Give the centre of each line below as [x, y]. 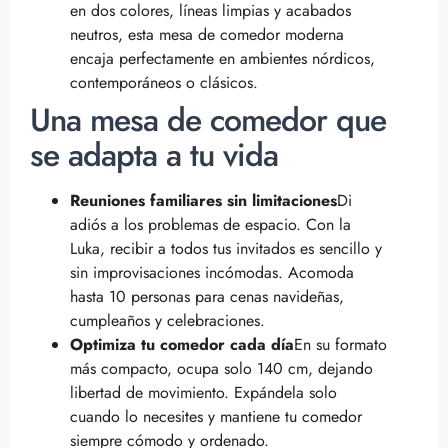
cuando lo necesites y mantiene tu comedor [216, 416]
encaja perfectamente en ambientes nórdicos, [222, 58]
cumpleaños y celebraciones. [167, 320]
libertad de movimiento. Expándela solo [203, 392]
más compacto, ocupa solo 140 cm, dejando [221, 368]
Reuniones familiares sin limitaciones [203, 200]
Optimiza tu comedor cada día [182, 344]
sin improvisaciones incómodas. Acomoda [212, 272]
